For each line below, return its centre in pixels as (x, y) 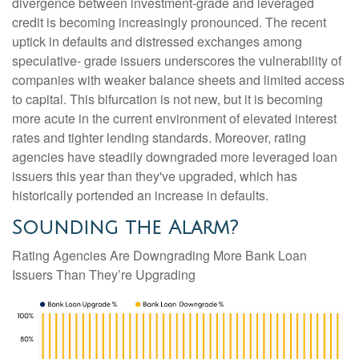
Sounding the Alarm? (125, 228)
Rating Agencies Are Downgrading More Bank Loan (159, 256)
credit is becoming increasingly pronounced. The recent (169, 22)
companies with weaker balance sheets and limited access (178, 80)
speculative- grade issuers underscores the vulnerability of (177, 61)
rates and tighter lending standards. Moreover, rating (159, 138)
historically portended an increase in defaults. (140, 196)
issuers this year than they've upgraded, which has (155, 176)
